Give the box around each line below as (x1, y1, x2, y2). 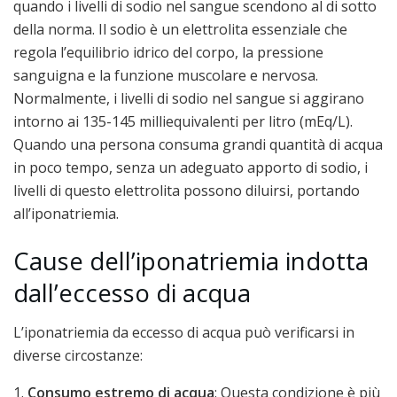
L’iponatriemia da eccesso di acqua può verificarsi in (13, 323, 354, 343)
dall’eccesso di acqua (13, 276, 251, 309)
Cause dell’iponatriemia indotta (13, 244, 369, 277)
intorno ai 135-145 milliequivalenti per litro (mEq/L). (13, 112, 353, 132)
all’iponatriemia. (13, 204, 119, 224)
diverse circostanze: (13, 346, 143, 366)
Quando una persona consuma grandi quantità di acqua (13, 135, 383, 155)
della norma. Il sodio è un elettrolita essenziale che (13, 19, 347, 40)
